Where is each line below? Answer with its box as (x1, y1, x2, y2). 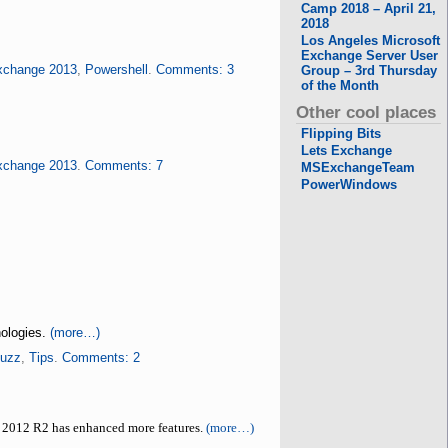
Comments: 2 (61, 350, 140, 365)
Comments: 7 (84, 158, 163, 173)
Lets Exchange (301, 143, 393, 158)
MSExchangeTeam (301, 160, 416, 175)
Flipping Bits (301, 126, 382, 141)
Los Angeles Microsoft (301, 33, 441, 48)
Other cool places (296, 103, 437, 122)
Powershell (84, 62, 148, 77)
